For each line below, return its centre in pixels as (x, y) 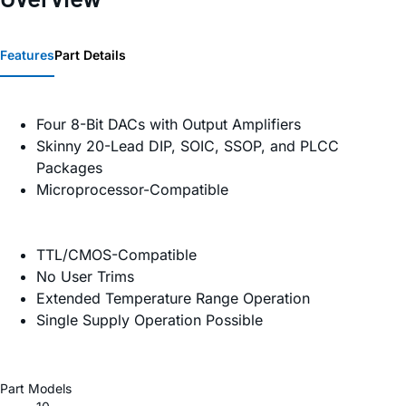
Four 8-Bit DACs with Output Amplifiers (169, 124)
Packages (69, 167)
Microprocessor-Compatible (132, 189)
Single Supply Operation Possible (150, 319)
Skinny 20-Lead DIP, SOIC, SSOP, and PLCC (188, 145)
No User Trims (85, 276)
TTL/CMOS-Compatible (116, 254)
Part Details (90, 54)
